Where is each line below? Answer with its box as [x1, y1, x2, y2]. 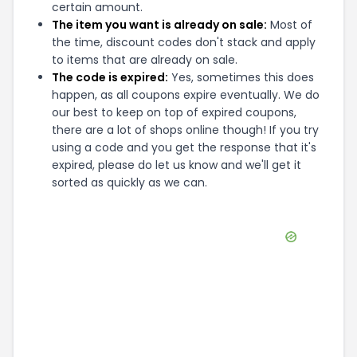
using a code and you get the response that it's [52, 139, 316, 155]
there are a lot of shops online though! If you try [52, 122, 319, 138]
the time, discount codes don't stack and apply [52, 34, 316, 50]
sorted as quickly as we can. [52, 175, 207, 190]
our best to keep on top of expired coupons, [52, 104, 296, 120]
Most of [267, 17, 312, 33]
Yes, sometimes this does [168, 69, 314, 85]
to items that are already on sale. [52, 52, 237, 68]
